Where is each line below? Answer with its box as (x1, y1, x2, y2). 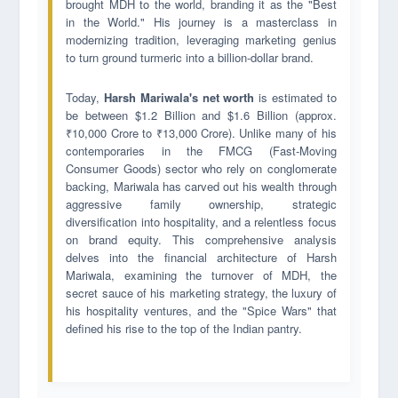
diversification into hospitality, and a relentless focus (66, 212, 337, 230)
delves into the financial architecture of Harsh (66, 248, 337, 266)
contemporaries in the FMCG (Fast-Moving (66, 141, 337, 159)
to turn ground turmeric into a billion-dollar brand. (66, 48, 314, 66)
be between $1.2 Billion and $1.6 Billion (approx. (66, 106, 337, 123)
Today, (66, 88, 105, 106)
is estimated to (254, 88, 337, 106)
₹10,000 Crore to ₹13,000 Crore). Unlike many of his (66, 123, 337, 141)
